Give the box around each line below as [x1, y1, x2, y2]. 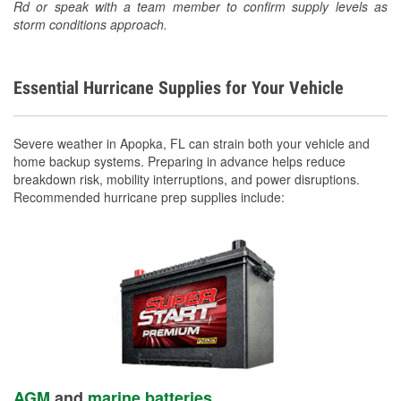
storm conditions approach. [13, 14, 167, 33]
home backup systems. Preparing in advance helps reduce [13, 151, 346, 170]
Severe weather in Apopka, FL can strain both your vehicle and [13, 133, 370, 152]
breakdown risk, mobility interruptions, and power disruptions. [13, 169, 360, 188]
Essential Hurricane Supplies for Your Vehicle [13, 76, 344, 98]
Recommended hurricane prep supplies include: [13, 187, 285, 206]
